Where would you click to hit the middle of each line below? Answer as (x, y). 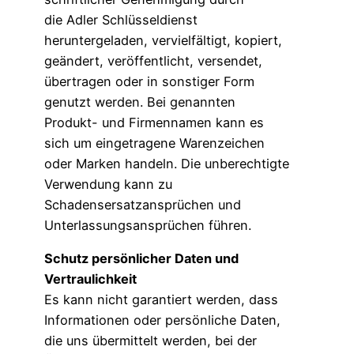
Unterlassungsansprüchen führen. (148, 226)
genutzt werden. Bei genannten (140, 102)
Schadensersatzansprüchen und (143, 205)
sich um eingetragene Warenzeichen (154, 143)
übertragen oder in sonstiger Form (149, 82)
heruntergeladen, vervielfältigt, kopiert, (163, 41)
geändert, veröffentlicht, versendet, (153, 61)
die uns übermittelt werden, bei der (151, 341)
